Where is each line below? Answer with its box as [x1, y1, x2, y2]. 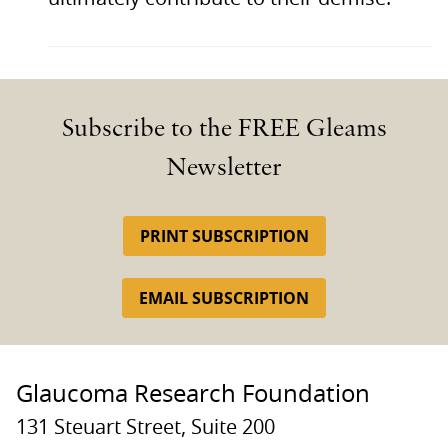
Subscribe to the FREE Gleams [61, 116, 387, 143]
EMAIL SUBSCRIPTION [139, 286, 309, 309]
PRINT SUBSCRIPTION [139, 224, 309, 247]
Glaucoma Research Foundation [16, 382, 370, 407]
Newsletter [166, 155, 282, 182]
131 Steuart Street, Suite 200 [16, 417, 275, 438]
